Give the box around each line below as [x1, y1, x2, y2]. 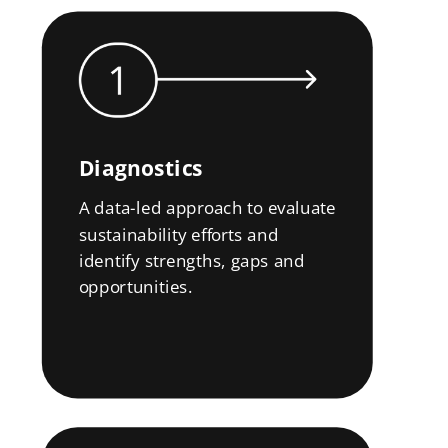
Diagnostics [78, 153, 204, 183]
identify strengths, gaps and [78, 249, 310, 272]
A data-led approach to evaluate [78, 196, 336, 220]
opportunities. [78, 275, 193, 299]
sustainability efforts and [78, 222, 279, 246]
